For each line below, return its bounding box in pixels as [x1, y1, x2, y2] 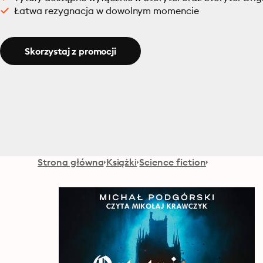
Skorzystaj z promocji [25, 45, 116, 57]
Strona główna [38, 156, 104, 168]
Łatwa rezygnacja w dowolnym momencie [14, 5, 200, 16]
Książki [106, 156, 137, 168]
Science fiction [139, 156, 206, 168]
